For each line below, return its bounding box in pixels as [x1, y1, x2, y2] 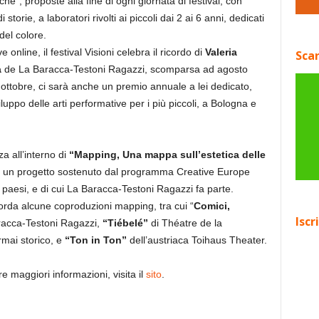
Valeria [204, 46, 237, 58]
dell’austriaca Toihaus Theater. [129, 234, 267, 246]
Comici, [193, 200, 230, 211]
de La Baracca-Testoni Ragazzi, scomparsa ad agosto [4, 63, 248, 75]
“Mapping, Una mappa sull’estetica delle [68, 149, 266, 160]
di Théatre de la [147, 217, 222, 229]
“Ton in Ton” [64, 234, 130, 246]
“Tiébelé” [102, 217, 148, 229]
